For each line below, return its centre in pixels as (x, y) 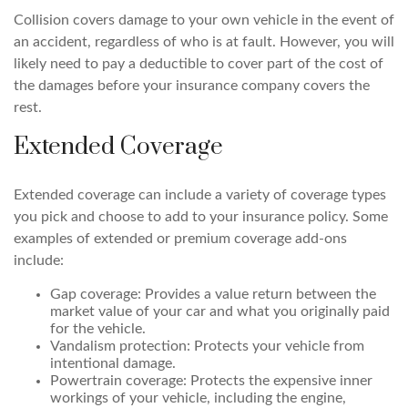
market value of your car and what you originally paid (220, 311)
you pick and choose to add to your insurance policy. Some (201, 217)
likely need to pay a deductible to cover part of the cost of (199, 64)
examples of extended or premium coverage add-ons (180, 239)
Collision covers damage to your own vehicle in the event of (204, 20)
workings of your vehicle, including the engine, (198, 398)
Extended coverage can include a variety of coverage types (200, 195)
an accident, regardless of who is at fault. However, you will (204, 42)
